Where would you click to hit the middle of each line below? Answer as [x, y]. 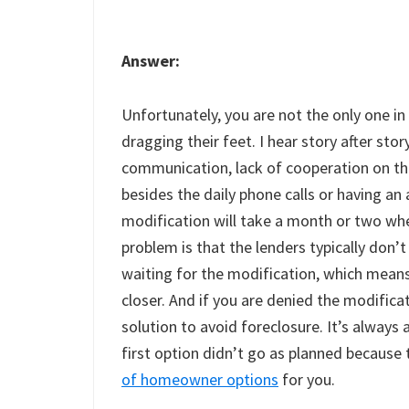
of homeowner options [200, 379]
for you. [307, 379]
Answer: [151, 61]
